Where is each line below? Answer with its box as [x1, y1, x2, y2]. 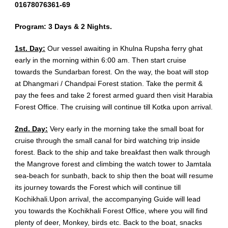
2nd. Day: [15, 125, 48, 133]
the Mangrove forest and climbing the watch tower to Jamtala [15, 160, 211, 168]
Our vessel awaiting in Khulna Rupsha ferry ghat [45, 44, 203, 53]
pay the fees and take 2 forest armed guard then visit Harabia [15, 91, 213, 100]
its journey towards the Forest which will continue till [15, 183, 181, 192]
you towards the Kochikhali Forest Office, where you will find [15, 207, 208, 215]
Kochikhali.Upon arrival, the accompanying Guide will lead [15, 195, 201, 204]
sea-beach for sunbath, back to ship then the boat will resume [15, 172, 213, 180]
